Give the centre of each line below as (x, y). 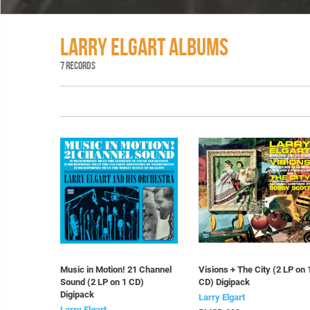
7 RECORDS (78, 65)
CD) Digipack (224, 282)
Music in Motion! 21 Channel (116, 270)
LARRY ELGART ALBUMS (144, 47)
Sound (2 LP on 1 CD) (102, 282)
